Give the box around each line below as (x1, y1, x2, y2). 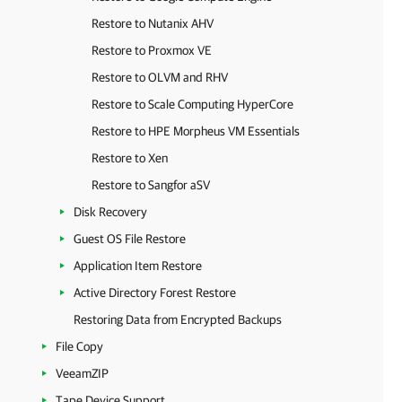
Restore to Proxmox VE (92, 43, 212, 57)
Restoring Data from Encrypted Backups (74, 312, 282, 327)
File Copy (56, 339, 103, 354)
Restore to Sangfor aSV (92, 178, 210, 192)
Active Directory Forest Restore (74, 285, 236, 300)
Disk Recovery (74, 205, 147, 219)
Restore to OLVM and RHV (92, 70, 228, 84)
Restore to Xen (92, 151, 168, 165)
